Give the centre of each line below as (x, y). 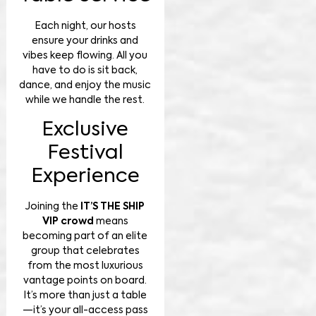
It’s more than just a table (85, 295)
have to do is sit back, (85, 71)
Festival (85, 153)
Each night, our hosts (85, 26)
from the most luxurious (85, 266)
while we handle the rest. (85, 101)
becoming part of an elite (85, 236)
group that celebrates (85, 251)
